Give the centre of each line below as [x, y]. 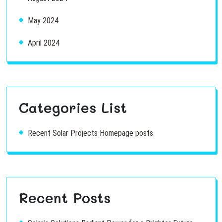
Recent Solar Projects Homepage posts [90, 133]
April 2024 [44, 43]
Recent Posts [65, 198]
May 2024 [43, 21]
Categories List [73, 108]
